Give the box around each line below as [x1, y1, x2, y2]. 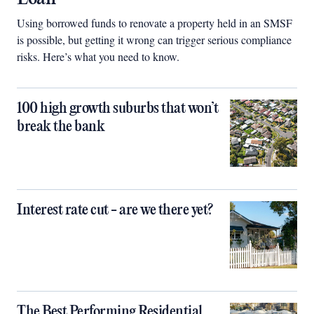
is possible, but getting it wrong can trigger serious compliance [17, 32, 292, 47]
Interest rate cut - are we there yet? [17, 201, 213, 219]
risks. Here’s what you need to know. [17, 48, 179, 64]
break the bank [17, 118, 104, 135]
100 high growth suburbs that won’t [17, 100, 218, 117]
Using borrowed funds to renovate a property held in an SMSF [17, 15, 292, 30]
